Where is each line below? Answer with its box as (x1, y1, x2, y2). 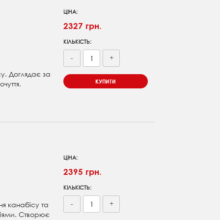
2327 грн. (63, 21, 102, 31)
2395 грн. (63, 167, 102, 177)
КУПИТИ (95, 78, 116, 85)
